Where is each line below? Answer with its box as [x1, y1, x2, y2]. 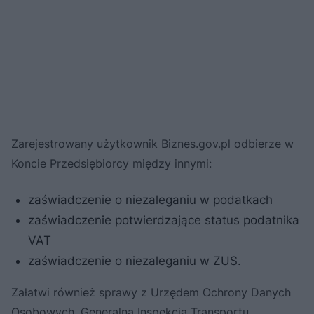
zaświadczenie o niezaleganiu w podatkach [28, 192, 273, 207]
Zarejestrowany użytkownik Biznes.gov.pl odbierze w [11, 136, 294, 151]
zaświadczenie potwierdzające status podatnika [28, 212, 299, 227]
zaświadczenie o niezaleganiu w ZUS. [28, 253, 241, 268]
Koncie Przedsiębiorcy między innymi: [11, 156, 212, 170]
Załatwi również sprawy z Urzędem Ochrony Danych [11, 285, 291, 299]
